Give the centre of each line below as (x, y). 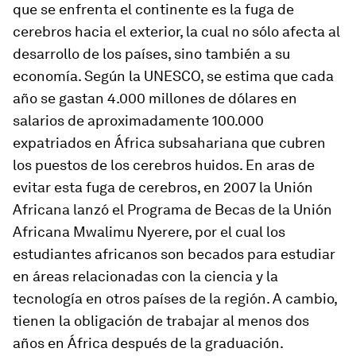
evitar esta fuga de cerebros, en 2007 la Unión (163, 187)
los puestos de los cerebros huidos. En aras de (164, 165)
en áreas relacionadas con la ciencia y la (145, 276)
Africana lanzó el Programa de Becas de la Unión (172, 209)
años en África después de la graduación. (148, 343)
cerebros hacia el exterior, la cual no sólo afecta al (176, 31)
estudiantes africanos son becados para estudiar (174, 254)
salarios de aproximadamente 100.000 (138, 120)
